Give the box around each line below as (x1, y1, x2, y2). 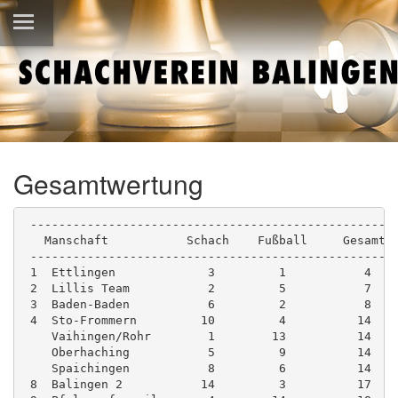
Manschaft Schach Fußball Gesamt (22, 233, 386, 247)
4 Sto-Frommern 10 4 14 (22, 313, 371, 327)
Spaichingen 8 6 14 (22, 361, 371, 375)
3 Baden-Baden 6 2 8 (22, 297, 371, 311)
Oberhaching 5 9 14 (22, 345, 371, 359)
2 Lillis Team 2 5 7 (22, 281, 371, 295)
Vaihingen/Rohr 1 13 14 (22, 329, 371, 343)
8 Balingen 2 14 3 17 (22, 377, 386, 391)
